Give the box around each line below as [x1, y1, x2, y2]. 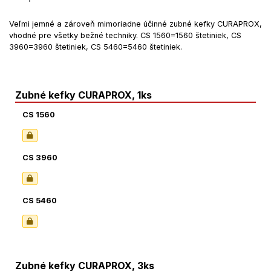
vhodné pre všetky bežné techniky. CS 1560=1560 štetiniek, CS [9, 30, 241, 40]
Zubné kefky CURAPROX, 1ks [15, 88, 152, 101]
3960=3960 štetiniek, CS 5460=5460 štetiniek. [9, 42, 182, 51]
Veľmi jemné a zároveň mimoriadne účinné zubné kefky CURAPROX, [9, 19, 262, 28]
